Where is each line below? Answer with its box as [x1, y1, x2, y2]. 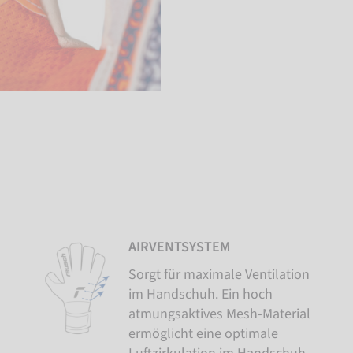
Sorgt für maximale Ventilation [128, 264, 310, 284]
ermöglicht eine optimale [128, 323, 279, 344]
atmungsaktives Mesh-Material [128, 303, 311, 324]
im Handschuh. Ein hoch [128, 284, 273, 304]
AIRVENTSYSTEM [128, 236, 231, 257]
